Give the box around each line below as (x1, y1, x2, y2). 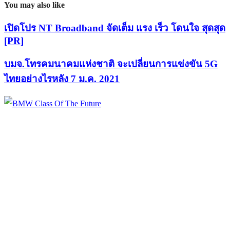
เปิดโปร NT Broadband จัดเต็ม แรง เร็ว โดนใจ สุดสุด (4, 23, 225, 34)
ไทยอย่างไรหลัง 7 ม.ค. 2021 (4, 73, 120, 84)
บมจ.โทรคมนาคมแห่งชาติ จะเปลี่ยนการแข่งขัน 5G (4, 58, 218, 69)
